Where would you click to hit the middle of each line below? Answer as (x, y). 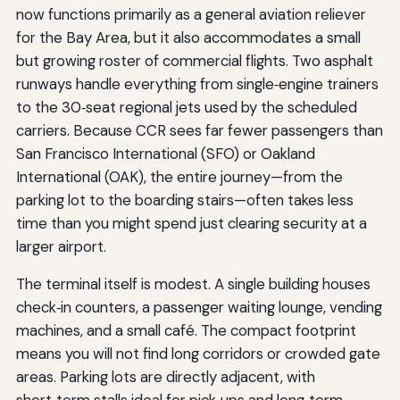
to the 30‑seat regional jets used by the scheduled (186, 107)
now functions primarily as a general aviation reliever (191, 14)
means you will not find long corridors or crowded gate (198, 353)
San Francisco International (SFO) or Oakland (165, 153)
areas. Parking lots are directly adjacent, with (165, 376)
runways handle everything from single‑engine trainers (197, 83)
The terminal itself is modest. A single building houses (193, 283)
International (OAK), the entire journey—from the (179, 176)
